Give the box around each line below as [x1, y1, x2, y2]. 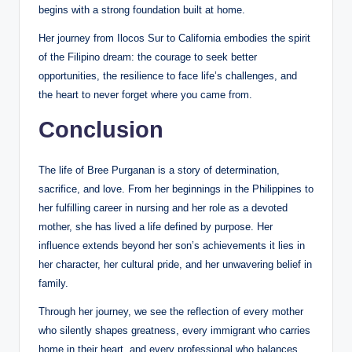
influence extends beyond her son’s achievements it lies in [38, 240, 305, 252]
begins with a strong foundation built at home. [38, 4, 245, 16]
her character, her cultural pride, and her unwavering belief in [38, 258, 312, 271]
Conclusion [38, 117, 163, 143]
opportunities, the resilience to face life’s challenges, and [38, 70, 297, 82]
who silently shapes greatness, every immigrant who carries [38, 324, 310, 337]
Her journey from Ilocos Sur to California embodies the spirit [38, 32, 310, 45]
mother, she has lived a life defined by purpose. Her [38, 221, 273, 233]
